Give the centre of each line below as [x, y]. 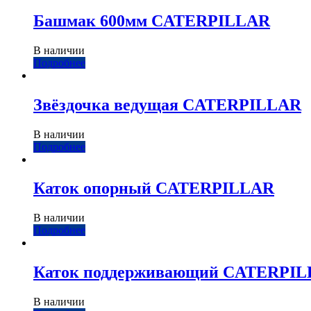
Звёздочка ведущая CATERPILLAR [167, 104]
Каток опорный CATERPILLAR [154, 188]
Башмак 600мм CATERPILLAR [152, 20]
